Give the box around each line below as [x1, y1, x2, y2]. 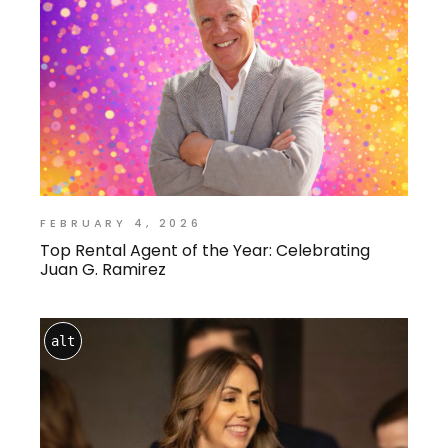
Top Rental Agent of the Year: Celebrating [40, 239, 371, 263]
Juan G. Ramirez [40, 258, 167, 282]
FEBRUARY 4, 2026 [40, 215, 202, 232]
